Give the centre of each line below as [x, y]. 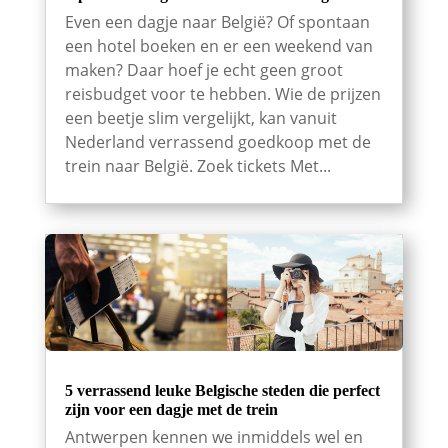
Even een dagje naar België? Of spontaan [217, 21]
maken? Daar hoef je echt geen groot [203, 69]
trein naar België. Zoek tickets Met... [197, 165]
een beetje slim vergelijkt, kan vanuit [200, 117]
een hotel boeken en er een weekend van [218, 45]
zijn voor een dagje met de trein [171, 409]
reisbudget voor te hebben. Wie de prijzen [222, 93]
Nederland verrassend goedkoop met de [217, 141]
